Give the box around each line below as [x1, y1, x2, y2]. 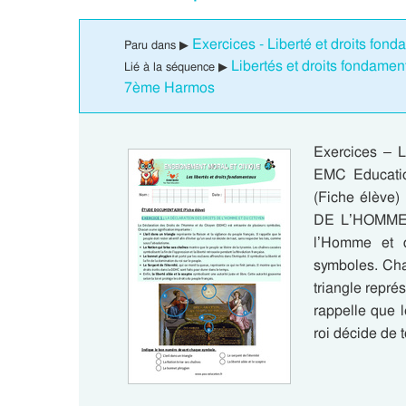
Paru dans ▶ [124, 37, 192, 53]
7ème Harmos [124, 78, 215, 97]
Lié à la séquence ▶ [124, 59, 231, 74]
